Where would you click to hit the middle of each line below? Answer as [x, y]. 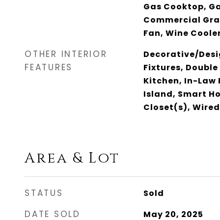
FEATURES [49, 67]
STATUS [44, 193]
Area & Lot [72, 158]
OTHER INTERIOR [66, 54]
